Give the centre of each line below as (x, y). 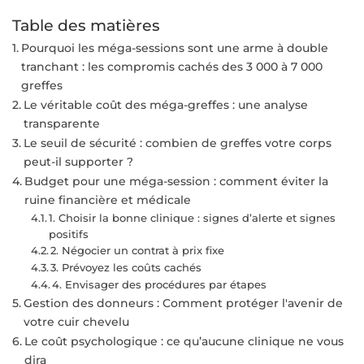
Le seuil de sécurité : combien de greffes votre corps (177, 143)
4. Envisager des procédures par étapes (160, 284)
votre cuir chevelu (76, 321)
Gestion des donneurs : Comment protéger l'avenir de (183, 303)
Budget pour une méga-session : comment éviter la (176, 181)
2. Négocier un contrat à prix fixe (138, 250)
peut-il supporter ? (78, 161)
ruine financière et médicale (107, 199)
